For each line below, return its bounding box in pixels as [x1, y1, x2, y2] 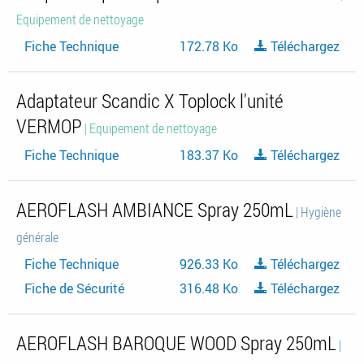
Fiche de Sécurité [24, 279, 124, 297]
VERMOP [16, 112, 82, 139]
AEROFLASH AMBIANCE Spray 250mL [16, 196, 293, 223]
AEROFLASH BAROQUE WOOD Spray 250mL [16, 329, 336, 356]
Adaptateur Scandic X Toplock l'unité [16, 87, 284, 114]
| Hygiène [293, 202, 341, 221]
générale [16, 227, 58, 246]
